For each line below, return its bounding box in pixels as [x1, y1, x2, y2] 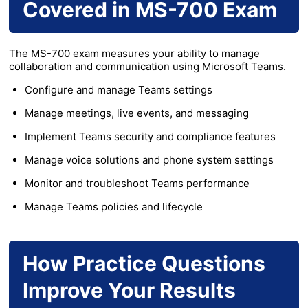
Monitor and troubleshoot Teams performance [24, 177, 250, 190]
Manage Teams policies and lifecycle [24, 200, 203, 214]
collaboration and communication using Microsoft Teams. [9, 60, 286, 74]
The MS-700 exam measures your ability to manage [9, 47, 260, 60]
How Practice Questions [23, 251, 265, 276]
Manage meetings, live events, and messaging [24, 107, 249, 120]
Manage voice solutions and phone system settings [24, 153, 274, 167]
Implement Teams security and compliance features [24, 130, 276, 144]
